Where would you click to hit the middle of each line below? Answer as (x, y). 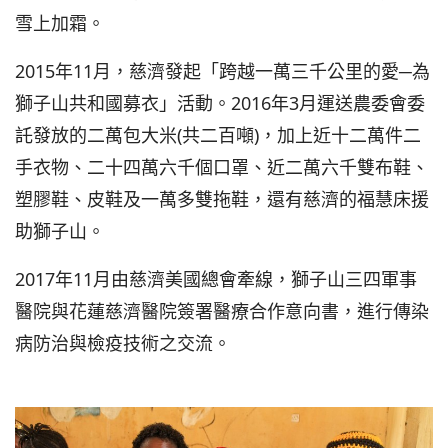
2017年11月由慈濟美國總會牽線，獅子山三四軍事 (216, 279)
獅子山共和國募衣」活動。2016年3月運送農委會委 (220, 103)
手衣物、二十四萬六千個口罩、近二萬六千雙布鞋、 (222, 167)
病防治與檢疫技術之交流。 (123, 343)
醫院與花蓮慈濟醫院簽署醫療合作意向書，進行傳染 (222, 311)
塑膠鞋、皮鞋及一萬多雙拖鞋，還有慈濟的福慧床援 (222, 199)
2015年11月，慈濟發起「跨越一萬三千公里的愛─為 (222, 71)
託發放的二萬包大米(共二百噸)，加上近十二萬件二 (218, 135)
